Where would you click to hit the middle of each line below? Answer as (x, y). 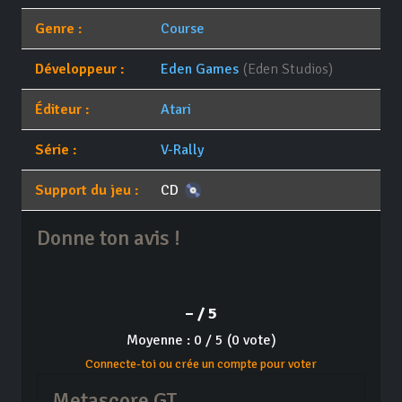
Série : (56, 150)
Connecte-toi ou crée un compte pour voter (201, 364)
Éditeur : (62, 110)
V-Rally (182, 150)
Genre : (59, 29)
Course (182, 29)
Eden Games (199, 70)
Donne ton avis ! (109, 239)
